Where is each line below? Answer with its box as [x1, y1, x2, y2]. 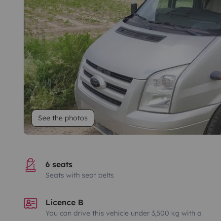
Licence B [45, 197, 83, 207]
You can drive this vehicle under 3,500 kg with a [45, 208, 202, 218]
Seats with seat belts [45, 170, 114, 180]
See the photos [38, 113, 88, 122]
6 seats [45, 159, 73, 169]
